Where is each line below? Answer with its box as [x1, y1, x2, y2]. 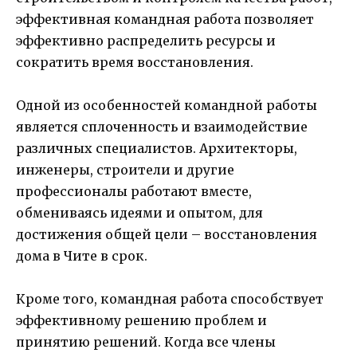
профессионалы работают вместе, [16, 182, 252, 199]
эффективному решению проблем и [16, 312, 267, 329]
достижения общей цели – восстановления [16, 226, 317, 242]
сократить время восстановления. [16, 53, 253, 70]
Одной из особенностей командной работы [16, 96, 317, 113]
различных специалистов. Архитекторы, [16, 139, 297, 156]
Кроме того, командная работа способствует [16, 291, 324, 308]
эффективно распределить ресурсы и [16, 32, 276, 49]
